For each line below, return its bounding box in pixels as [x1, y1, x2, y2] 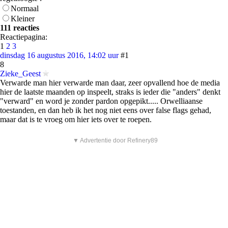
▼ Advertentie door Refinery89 [73, 137, 158, 144]
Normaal [11, 4, 39, 13]
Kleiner [11, 14, 35, 23]
